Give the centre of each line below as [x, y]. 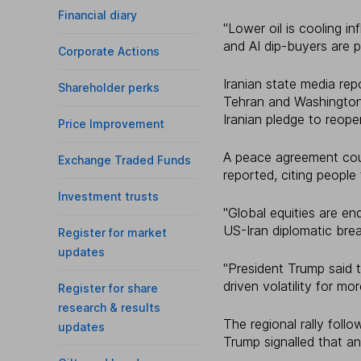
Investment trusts [108, 196]
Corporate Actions [109, 51]
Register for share [108, 288]
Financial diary [98, 15]
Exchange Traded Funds [124, 160]
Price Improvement [111, 124]
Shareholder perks [109, 87]
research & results [109, 307]
